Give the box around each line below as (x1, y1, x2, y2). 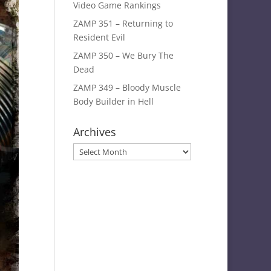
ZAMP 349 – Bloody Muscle (73, 82, 181, 93)
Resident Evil (73, 31, 125, 43)
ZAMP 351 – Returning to (73, 18, 173, 29)
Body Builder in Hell (73, 96, 154, 107)
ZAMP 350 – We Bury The (73, 50, 174, 61)
